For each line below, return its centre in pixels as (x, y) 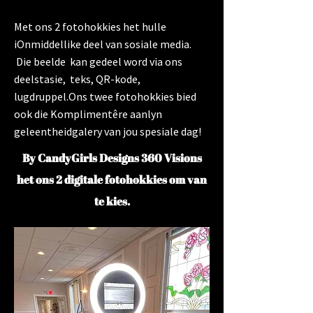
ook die (32, 114)
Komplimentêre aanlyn (106, 114)
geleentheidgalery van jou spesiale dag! (109, 131)
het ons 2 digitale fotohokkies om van (112, 180)
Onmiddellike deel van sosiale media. (104, 44)
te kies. (112, 201)
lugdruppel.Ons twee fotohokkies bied (105, 96)
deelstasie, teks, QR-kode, (77, 79)
